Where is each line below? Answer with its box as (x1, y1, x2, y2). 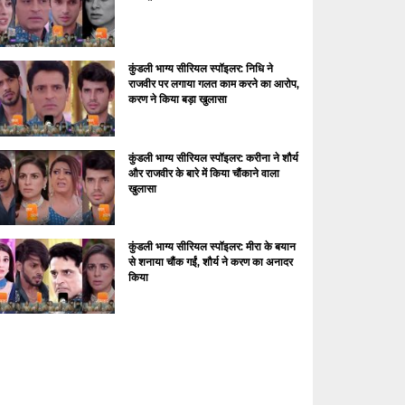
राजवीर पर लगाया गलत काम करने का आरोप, (127, 77, 299, 91)
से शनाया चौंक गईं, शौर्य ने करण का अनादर (127, 255, 293, 269)
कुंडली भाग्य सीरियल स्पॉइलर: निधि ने (127, 61, 273, 76)
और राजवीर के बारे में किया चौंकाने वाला (127, 165, 279, 180)
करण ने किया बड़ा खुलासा (127, 92, 227, 107)
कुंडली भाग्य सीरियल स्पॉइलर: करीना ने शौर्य (127, 150, 298, 165)
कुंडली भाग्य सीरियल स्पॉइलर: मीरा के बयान (127, 240, 296, 254)
